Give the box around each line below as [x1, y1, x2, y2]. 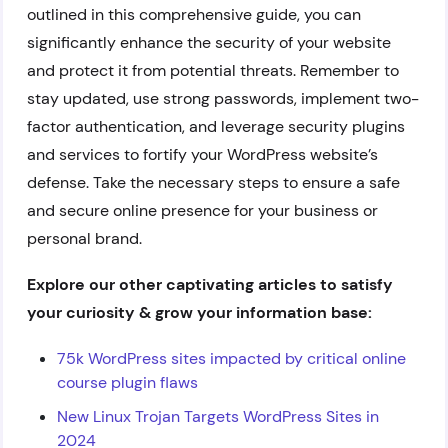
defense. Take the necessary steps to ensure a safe [27, 172, 400, 193]
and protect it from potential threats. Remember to [27, 60, 399, 81]
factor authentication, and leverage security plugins [27, 116, 405, 137]
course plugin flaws [57, 372, 198, 393]
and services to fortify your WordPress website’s [27, 144, 378, 165]
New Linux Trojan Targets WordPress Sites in [57, 406, 379, 427]
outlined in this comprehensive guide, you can [27, 4, 361, 25]
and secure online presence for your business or [27, 200, 378, 221]
